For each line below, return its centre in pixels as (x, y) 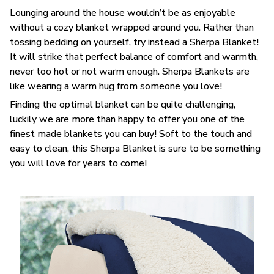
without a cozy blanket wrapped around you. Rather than (132, 27)
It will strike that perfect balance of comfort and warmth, (134, 57)
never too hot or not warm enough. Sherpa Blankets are (130, 71)
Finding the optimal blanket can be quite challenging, (123, 105)
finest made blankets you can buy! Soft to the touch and (131, 134)
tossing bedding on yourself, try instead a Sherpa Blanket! (134, 42)
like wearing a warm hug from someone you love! (117, 86)
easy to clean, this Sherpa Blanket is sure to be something (135, 149)
